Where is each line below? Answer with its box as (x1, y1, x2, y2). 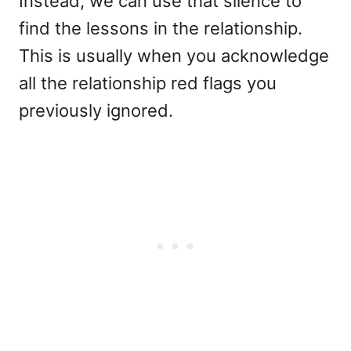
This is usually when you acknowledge (19, 45, 329, 66)
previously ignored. (19, 100, 178, 121)
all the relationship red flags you (19, 73, 277, 93)
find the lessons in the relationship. (19, 18, 302, 38)
